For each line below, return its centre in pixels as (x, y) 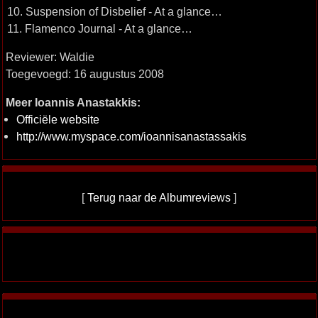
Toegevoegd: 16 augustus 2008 (84, 74)
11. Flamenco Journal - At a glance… (99, 28)
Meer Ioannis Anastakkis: (73, 102)
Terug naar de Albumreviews (159, 197)
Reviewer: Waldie (50, 57)
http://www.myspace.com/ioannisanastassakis (131, 136)
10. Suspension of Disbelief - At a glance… (114, 11)
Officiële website (57, 119)
